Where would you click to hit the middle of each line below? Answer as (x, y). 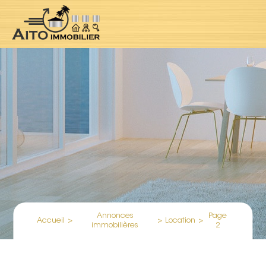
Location (180, 221)
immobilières (115, 225)
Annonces (115, 216)
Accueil (51, 221)
